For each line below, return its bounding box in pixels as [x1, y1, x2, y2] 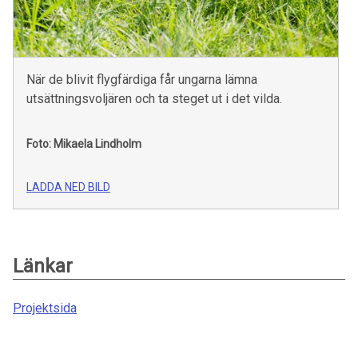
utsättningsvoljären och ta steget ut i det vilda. [26, 90, 282, 106]
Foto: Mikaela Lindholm [26, 137, 141, 150]
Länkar [13, 254, 73, 277]
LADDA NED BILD [26, 180, 110, 193]
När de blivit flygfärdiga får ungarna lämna [26, 71, 257, 87]
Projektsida [13, 300, 77, 316]
